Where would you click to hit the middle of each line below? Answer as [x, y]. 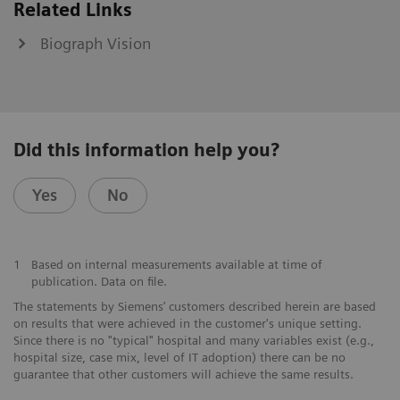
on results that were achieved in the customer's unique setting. [187, 323]
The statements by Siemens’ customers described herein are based [195, 306]
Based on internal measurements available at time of [176, 264]
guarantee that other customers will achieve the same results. [183, 374]
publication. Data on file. [99, 281]
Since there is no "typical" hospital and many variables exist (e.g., [194, 340]
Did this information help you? [146, 150]
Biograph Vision [96, 43]
